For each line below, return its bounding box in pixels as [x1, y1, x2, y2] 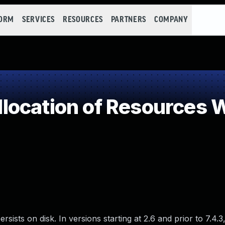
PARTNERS [110, 16, 146, 24]
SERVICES [22, 16, 55, 24]
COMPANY [154, 16, 188, 24]
